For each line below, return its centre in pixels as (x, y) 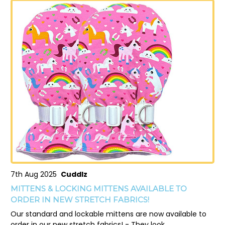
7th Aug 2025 (36, 174)
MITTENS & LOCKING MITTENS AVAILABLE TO (99, 188)
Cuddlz (74, 174)
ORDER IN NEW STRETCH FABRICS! (80, 199)
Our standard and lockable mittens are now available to (108, 214)
